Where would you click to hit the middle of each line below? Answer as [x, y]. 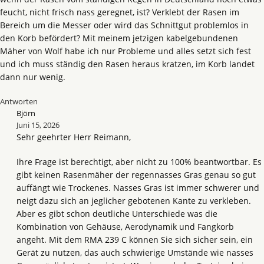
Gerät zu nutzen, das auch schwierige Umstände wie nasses [135, 253]
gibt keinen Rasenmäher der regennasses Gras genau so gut [136, 175]
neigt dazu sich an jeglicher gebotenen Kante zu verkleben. [134, 201]
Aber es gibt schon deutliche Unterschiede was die [117, 214]
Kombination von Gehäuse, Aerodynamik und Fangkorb [125, 227]
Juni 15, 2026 [38, 125]
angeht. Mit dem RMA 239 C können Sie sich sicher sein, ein [135, 240]
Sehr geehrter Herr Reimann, [74, 137]
